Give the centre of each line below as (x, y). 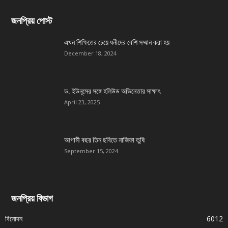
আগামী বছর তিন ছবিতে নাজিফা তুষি (104, 140)
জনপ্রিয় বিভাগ (32, 198)
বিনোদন (14, 219)
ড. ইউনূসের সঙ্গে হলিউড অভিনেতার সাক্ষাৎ (112, 91)
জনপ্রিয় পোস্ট (32, 21)
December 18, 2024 (90, 53)
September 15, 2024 (91, 151)
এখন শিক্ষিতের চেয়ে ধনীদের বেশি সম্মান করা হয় (117, 42)
